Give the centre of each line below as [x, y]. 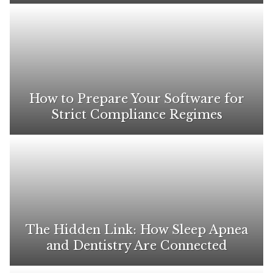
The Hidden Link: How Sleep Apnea [136, 230]
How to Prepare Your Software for [136, 99]
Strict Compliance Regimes [136, 115]
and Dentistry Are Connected [136, 246]
